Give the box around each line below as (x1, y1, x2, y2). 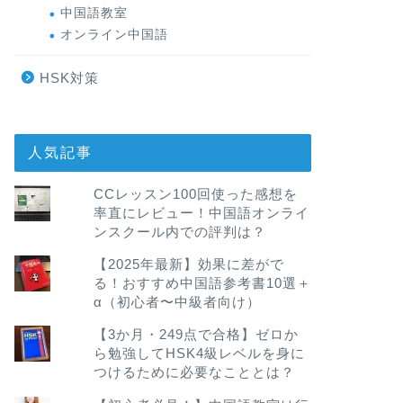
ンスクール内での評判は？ (93, 224, 266, 239)
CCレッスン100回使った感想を (93, 186, 298, 201)
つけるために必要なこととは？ (93, 364, 295, 381)
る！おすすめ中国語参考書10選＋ (93, 275, 311, 291)
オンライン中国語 (59, 28, 168, 41)
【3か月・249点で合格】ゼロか (93, 327, 299, 343)
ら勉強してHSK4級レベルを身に (93, 345, 305, 362)
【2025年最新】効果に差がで (93, 256, 284, 273)
